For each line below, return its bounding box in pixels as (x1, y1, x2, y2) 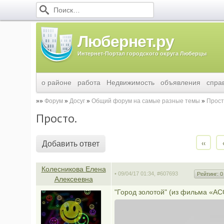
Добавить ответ (42, 139, 99, 148)
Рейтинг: (197, 171, 220, 177)
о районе (41, 78, 71, 86)
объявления (160, 78, 200, 86)
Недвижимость (106, 78, 154, 86)
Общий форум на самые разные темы (91, 97, 200, 104)
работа (77, 78, 100, 86)
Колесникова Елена (41, 165, 106, 173)
